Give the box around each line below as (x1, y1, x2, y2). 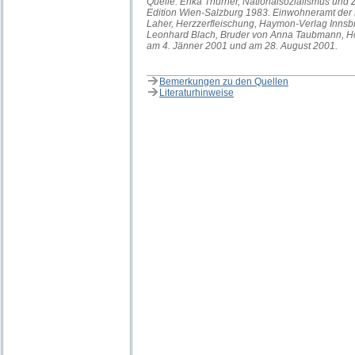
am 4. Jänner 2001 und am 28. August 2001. (147, 40, 338, 52)
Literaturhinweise (159, 87, 234, 98)
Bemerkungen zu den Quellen (159, 76, 288, 87)
